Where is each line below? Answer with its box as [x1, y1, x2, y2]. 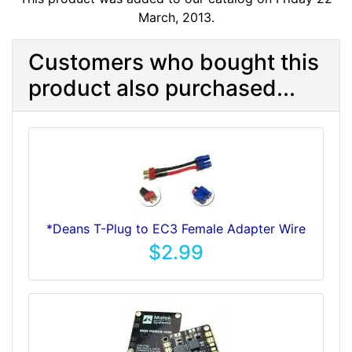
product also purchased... [28, 75, 295, 101]
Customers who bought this [28, 49, 319, 75]
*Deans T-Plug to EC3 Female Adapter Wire [46, 221, 306, 236]
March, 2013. [137, 9, 214, 25]
